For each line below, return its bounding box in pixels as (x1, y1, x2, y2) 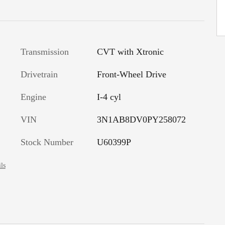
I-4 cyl (96, 91, 121, 102)
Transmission (21, 46, 69, 57)
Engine (21, 91, 46, 102)
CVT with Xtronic (96, 46, 164, 57)
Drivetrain (21, 69, 58, 79)
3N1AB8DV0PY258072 (96, 114, 186, 125)
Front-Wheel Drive (96, 69, 166, 79)
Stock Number (21, 137, 73, 147)
